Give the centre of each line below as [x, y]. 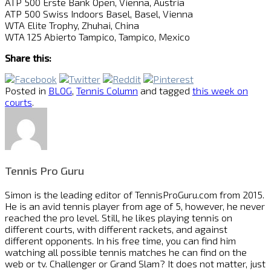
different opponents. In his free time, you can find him [120, 240]
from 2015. [241, 194]
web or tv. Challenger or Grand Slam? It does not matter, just [135, 263]
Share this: [28, 58]
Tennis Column [107, 91]
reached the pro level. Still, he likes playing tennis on [119, 217]
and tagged [165, 91]
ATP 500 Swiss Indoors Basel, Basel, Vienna [99, 14]
